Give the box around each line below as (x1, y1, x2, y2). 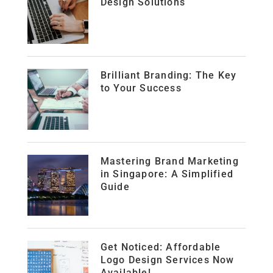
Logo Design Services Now (100, 253, 235, 266)
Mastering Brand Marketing (100, 155, 239, 167)
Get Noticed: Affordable (100, 241, 221, 253)
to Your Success (100, 82, 182, 94)
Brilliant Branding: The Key (100, 69, 237, 81)
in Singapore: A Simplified (100, 168, 233, 180)
